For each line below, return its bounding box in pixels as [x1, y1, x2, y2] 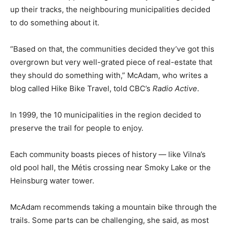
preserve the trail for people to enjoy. [10, 123, 143, 133]
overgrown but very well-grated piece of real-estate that [10, 57, 212, 67]
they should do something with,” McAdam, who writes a [10, 70, 208, 80]
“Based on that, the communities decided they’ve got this [10, 44, 214, 54]
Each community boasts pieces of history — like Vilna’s [10, 149, 206, 159]
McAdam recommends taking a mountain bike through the [10, 202, 217, 212]
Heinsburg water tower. [10, 175, 94, 185]
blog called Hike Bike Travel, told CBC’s [10, 83, 153, 93]
